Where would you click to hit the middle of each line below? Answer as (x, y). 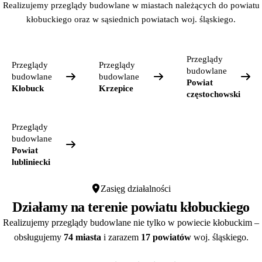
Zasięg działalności (136, 188)
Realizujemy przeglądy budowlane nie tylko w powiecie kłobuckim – (131, 222)
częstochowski (213, 94)
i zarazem (121, 237)
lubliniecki (31, 162)
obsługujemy (39, 237)
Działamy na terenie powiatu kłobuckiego (131, 207)
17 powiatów (166, 237)
